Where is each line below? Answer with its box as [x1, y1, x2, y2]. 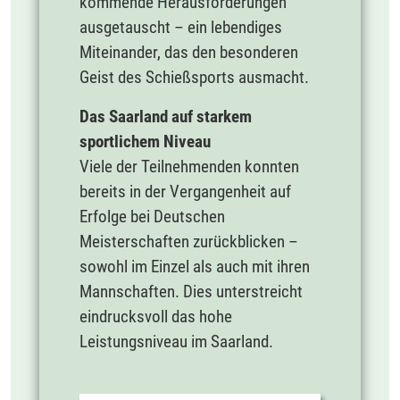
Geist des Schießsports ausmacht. [79, 66, 309, 87]
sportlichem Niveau [79, 130, 211, 152]
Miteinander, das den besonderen [79, 41, 298, 62]
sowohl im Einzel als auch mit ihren [79, 255, 310, 277]
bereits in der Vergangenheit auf [79, 180, 291, 202]
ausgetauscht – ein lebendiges [79, 16, 282, 37]
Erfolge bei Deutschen [79, 205, 225, 227]
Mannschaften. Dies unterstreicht [79, 280, 303, 302]
